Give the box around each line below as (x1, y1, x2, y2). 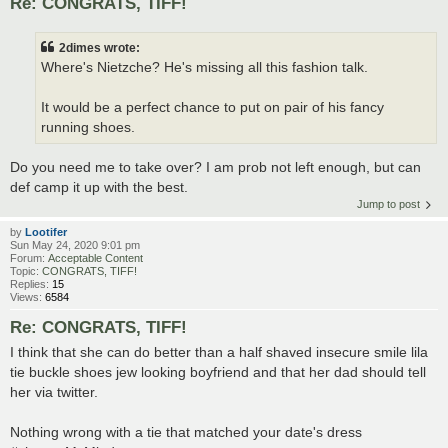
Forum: (10, 252, 48, 265)
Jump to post (357, 198, 420, 211)
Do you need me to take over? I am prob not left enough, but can (10, 159, 421, 176)
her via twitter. (10, 384, 98, 401)
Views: (10, 291, 45, 304)
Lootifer (25, 226, 67, 239)
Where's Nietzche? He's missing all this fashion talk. (41, 59, 368, 75)
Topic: (10, 265, 42, 278)
